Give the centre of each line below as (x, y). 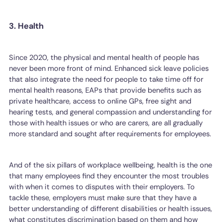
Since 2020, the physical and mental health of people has (104, 58)
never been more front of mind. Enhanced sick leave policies (109, 69)
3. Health (26, 26)
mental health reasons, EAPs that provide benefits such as (105, 90)
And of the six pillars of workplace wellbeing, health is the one (111, 165)
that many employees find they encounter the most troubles (109, 176)
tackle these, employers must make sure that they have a (103, 197)
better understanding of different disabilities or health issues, (111, 208)
